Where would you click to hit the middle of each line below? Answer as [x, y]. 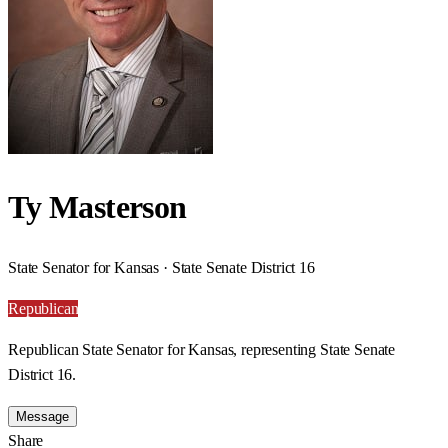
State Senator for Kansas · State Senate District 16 [161, 267]
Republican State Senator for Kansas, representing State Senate [202, 349]
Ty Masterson [97, 207]
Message [42, 416]
